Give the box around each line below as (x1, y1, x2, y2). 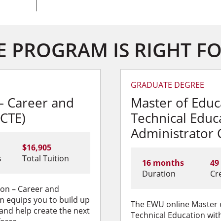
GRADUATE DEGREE (131, 79, 204, 90)
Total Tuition (22, 153, 70, 164)
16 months (142, 157, 184, 168)
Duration (142, 168, 176, 179)
